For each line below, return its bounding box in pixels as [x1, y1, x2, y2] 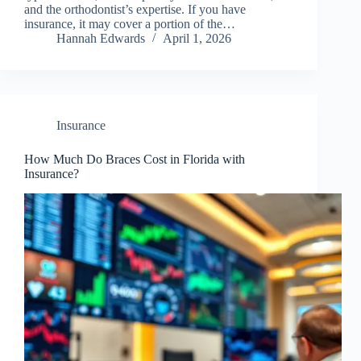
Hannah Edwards [56, 31, 145, 46]
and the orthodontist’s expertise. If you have [24, 2, 246, 17]
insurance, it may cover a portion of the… [24, 17, 235, 31]
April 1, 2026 [163, 31, 231, 46]
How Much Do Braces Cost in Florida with [24, 152, 245, 167]
